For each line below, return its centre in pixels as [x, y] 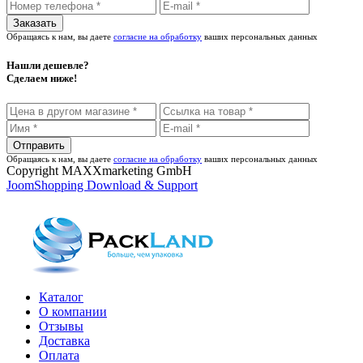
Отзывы [61, 327]
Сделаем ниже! [42, 79]
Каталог [61, 297]
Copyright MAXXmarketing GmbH [99, 171]
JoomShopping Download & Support [102, 186]
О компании [73, 312]
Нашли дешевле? [48, 66]
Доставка [64, 341]
